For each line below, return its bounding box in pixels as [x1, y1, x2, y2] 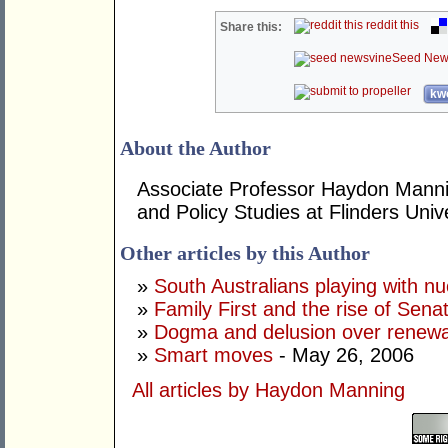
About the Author [120, 137, 271, 160]
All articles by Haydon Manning [132, 379, 405, 402]
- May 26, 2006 [273, 344, 414, 367]
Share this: [220, 20, 283, 35]
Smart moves [154, 344, 273, 367]
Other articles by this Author [120, 242, 370, 265]
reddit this [363, 18, 420, 33]
